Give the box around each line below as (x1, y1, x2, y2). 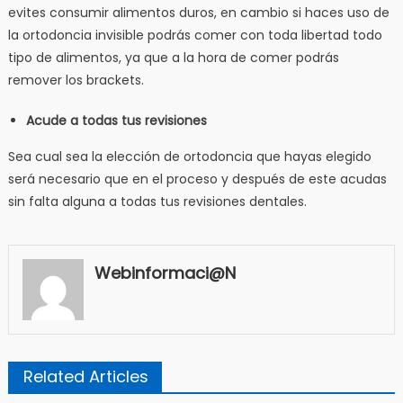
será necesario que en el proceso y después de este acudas (7, 169, 387, 188)
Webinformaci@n (94, 261, 236, 284)
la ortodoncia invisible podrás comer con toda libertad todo (7, 25, 382, 44)
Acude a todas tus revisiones (25, 111, 207, 130)
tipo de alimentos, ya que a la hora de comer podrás (7, 48, 339, 67)
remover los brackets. (7, 70, 144, 89)
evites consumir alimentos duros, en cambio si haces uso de (7, 3, 390, 22)
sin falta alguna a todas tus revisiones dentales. (7, 192, 307, 210)
